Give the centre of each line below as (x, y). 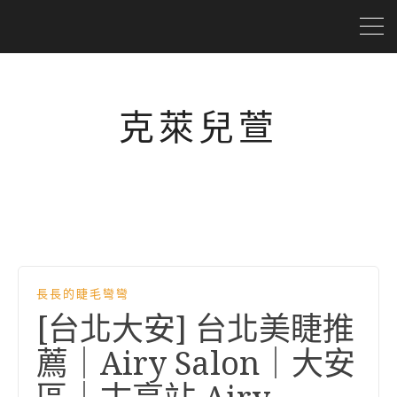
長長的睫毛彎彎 (83, 294)
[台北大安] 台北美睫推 (195, 329)
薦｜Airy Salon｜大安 (196, 364)
